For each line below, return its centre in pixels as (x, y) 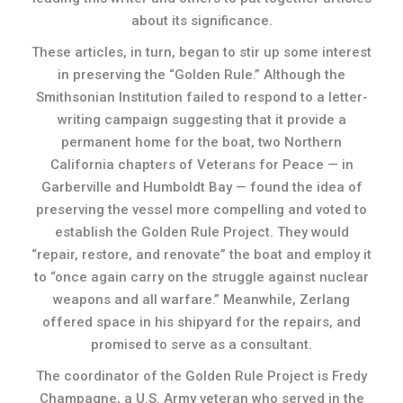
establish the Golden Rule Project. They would (201, 232)
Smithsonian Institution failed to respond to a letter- (201, 97)
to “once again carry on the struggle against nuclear (201, 277)
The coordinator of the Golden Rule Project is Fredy (201, 376)
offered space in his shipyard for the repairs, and (201, 322)
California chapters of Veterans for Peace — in (201, 165)
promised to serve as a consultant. (201, 345)
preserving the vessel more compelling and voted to (201, 210)
